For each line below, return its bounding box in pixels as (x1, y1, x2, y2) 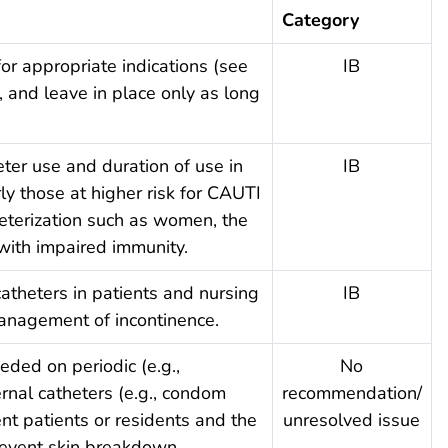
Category (281, 7, 359, 32)
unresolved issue (283, 407, 421, 432)
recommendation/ (281, 380, 422, 405)
